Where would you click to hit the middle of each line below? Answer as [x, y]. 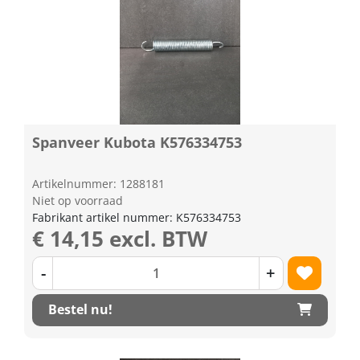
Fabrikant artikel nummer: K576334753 [137, 217]
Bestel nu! [80, 309]
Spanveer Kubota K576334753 [137, 142]
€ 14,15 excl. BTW [120, 238]
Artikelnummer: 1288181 [98, 183]
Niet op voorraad [78, 200]
